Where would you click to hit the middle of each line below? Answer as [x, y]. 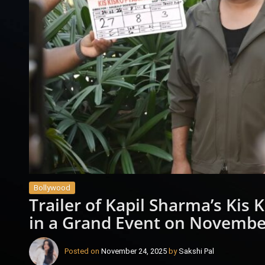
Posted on [83, 251]
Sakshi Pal [196, 251]
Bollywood [52, 188]
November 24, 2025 [134, 251]
